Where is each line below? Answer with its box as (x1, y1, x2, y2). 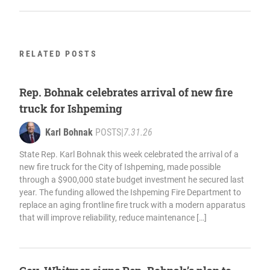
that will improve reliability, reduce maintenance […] (19, 213, 207, 223)
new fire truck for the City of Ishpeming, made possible (19, 162, 221, 172)
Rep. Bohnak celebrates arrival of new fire (19, 85, 233, 100)
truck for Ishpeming (19, 101, 122, 116)
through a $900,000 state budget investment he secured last (19, 175, 244, 185)
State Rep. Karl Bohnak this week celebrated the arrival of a (19, 149, 239, 160)
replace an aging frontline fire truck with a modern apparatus (19, 200, 245, 210)
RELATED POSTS (19, 49, 98, 59)
